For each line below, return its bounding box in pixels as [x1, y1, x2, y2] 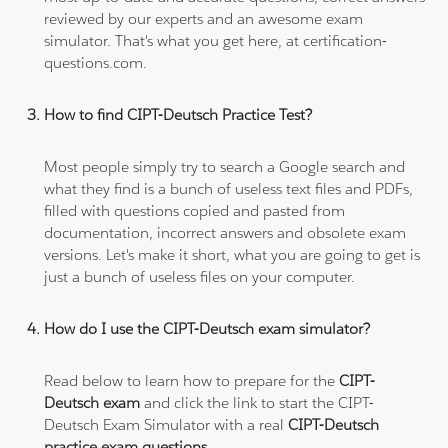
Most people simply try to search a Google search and [44, 156, 406, 176]
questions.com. [44, 52, 148, 72]
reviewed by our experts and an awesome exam [44, 8, 364, 28]
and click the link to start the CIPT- [140, 392, 375, 412]
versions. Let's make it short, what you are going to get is [44, 244, 421, 264]
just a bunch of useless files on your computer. [44, 266, 356, 286]
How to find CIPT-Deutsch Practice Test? [44, 104, 313, 124]
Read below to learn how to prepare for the [44, 370, 340, 390]
